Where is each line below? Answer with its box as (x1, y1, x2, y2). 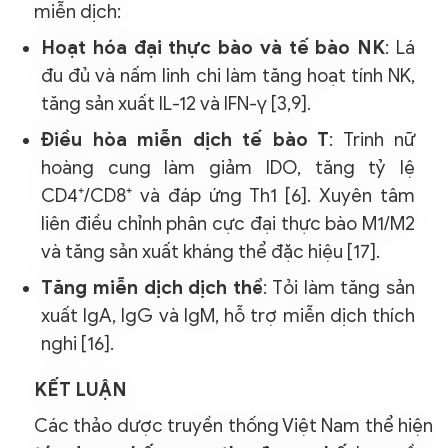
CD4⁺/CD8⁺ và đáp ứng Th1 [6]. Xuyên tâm (41, 183, 415, 207)
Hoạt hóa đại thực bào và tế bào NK (41, 35, 386, 59)
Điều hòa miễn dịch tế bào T (41, 127, 329, 151)
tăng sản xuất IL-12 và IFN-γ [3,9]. (41, 91, 311, 115)
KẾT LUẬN (34, 377, 127, 401)
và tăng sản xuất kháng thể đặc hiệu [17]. (41, 239, 380, 263)
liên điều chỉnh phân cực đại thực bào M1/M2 (41, 211, 415, 235)
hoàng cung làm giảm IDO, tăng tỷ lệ (41, 155, 415, 179)
